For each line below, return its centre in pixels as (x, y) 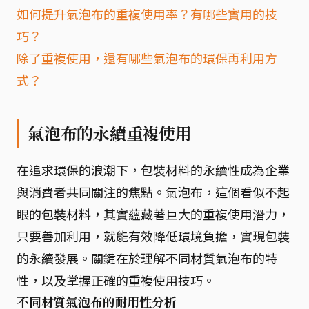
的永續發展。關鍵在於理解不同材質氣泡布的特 (147, 258)
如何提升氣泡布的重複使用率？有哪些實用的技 (147, 14)
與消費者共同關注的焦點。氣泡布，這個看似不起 (153, 192)
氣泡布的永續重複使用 (110, 133)
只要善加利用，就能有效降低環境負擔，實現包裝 (153, 236)
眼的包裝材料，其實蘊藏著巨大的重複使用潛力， (153, 214)
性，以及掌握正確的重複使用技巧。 (116, 280)
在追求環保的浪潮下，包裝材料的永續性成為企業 (153, 170)
